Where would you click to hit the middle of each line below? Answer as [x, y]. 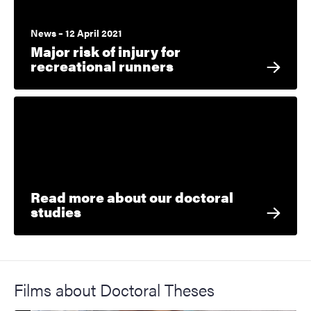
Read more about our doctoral [132, 197]
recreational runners [102, 66]
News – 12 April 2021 [76, 33]
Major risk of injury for [106, 51]
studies [56, 212]
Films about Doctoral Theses [114, 290]
